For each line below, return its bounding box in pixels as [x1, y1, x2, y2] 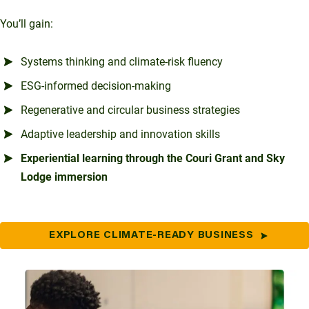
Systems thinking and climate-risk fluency [21, 55, 223, 69]
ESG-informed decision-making [21, 79, 171, 93]
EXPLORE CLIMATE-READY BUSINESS [49, 230, 254, 241]
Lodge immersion [21, 170, 108, 184]
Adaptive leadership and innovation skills [21, 128, 220, 141]
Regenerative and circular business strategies [21, 103, 240, 117]
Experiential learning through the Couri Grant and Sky [21, 152, 285, 166]
